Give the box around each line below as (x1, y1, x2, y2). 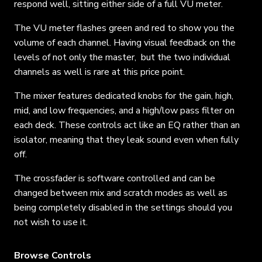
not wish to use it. (14, 216, 88, 229)
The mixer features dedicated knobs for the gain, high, (14, 89, 233, 103)
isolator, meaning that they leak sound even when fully (14, 133, 239, 147)
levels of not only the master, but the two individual (14, 51, 230, 64)
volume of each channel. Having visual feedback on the (14, 36, 236, 50)
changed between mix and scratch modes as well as (14, 187, 227, 200)
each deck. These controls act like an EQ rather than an (14, 119, 240, 132)
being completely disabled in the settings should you (14, 201, 232, 215)
